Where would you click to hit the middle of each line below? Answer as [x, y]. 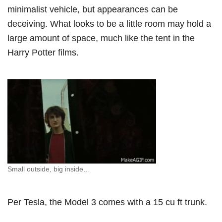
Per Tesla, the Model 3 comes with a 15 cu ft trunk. [109, 202]
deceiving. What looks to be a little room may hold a [109, 24]
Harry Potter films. [43, 53]
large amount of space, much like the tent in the [101, 38]
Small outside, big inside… [49, 169]
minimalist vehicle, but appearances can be [93, 9]
